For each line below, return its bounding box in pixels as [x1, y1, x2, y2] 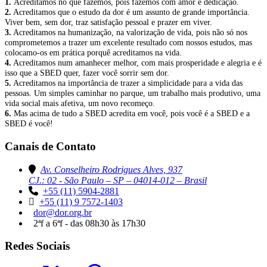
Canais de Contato [5, 139, 96, 153]
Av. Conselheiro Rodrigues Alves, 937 [41, 164, 182, 175]
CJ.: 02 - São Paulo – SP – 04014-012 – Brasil [29, 175, 207, 185]
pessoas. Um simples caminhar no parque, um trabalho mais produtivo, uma [5, 88, 260, 98]
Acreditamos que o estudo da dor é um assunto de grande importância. [11, 7, 250, 17]
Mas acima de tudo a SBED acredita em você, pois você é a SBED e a [14, 108, 250, 119]
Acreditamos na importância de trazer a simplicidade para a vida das [11, 78, 243, 88]
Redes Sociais [5, 240, 70, 253]
